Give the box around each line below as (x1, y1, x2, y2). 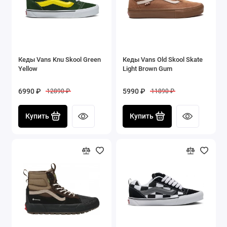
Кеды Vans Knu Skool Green (18, 55, 101, 63)
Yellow (18, 64, 37, 72)
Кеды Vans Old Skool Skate (123, 55, 203, 63)
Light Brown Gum (123, 64, 172, 72)
